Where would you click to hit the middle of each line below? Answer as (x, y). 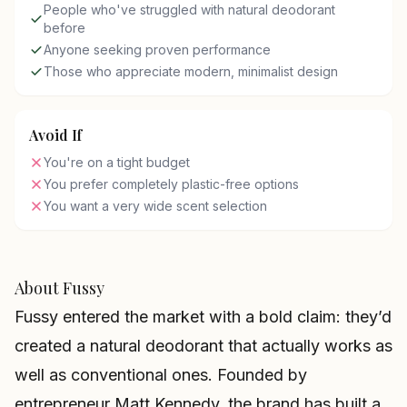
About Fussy (60, 288)
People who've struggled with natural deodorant (189, 10)
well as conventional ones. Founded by (161, 375)
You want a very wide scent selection (155, 206)
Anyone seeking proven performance (157, 50)
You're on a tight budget (117, 162)
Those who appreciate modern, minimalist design (191, 71)
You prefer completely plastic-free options (171, 184)
